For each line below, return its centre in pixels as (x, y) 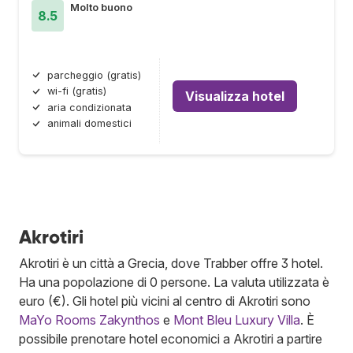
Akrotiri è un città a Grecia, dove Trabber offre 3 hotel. (171, 264)
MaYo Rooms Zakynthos (89, 320)
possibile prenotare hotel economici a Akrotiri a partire (171, 339)
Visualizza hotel (235, 96)
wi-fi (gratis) (77, 91)
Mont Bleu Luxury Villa (237, 320)
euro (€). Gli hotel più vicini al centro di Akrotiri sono (165, 301)
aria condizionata (89, 107)
